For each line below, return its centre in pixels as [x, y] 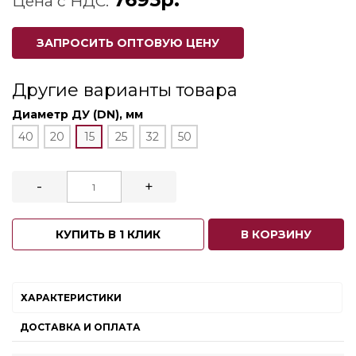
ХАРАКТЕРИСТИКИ [71, 298]
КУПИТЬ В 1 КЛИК [108, 234]
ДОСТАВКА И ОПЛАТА [80, 327]
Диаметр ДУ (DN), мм [77, 114]
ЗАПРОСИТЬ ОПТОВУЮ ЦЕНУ [128, 43]
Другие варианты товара [125, 90]
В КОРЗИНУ [276, 234]
